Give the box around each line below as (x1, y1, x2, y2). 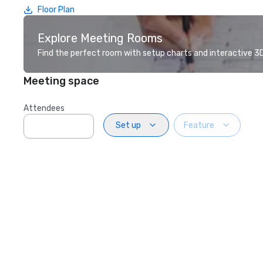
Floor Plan (38, 5, 75, 15)
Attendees (23, 103, 65, 113)
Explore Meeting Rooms (38, 31, 163, 45)
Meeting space (23, 75, 99, 87)
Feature (184, 120, 214, 130)
